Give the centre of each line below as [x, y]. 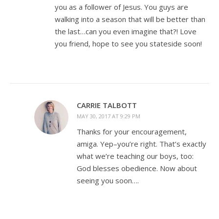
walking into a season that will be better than [130, 19]
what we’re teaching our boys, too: [135, 156]
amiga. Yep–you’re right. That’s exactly [142, 143]
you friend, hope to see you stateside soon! [128, 43]
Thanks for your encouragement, [132, 131]
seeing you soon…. [108, 180]
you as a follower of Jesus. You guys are [121, 7]
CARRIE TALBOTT [107, 105]
